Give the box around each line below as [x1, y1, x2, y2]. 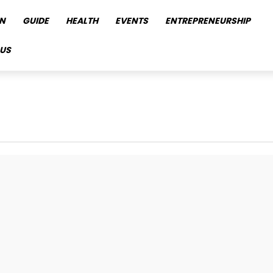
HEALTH [66, 15, 98, 27]
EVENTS [115, 15, 148, 27]
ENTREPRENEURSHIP [165, 15, 250, 27]
